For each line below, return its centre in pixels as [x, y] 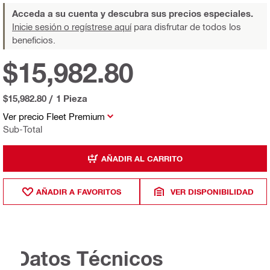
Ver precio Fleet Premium [54, 117]
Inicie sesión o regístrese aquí [72, 27]
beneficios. [34, 40]
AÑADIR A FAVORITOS [78, 191]
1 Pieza [72, 99]
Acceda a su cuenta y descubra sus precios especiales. [133, 14]
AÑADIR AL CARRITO [142, 158]
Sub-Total [23, 129]
